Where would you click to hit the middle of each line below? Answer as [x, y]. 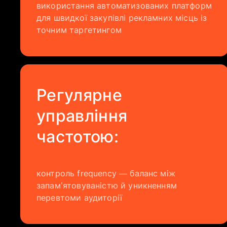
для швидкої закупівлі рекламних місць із [122, 18]
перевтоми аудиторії [80, 198]
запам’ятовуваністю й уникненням [107, 185]
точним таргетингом [79, 30]
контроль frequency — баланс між [106, 173]
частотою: [78, 137]
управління [82, 116]
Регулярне [79, 95]
